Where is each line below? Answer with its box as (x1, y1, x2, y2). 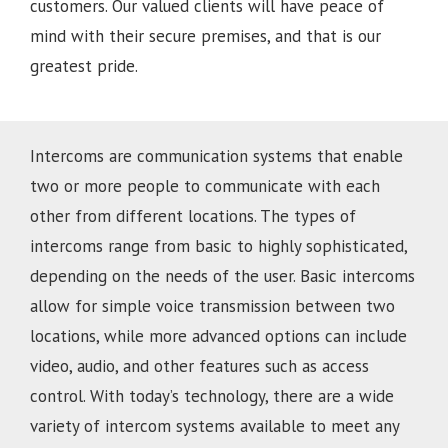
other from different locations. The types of (30, 205, 356, 228)
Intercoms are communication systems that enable (30, 145, 403, 168)
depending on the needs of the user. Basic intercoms (30, 265, 415, 288)
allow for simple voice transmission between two (30, 295, 395, 318)
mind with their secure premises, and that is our (30, 25, 381, 48)
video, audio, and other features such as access (30, 355, 369, 378)
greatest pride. (30, 55, 138, 78)
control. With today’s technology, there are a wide (30, 385, 394, 408)
